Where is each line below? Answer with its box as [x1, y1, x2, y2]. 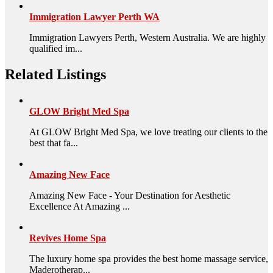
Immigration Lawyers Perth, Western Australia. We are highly [29, 32, 266, 43]
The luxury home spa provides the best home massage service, [29, 253, 268, 264]
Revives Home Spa [29, 232, 106, 243]
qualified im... [29, 43, 82, 54]
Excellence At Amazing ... [29, 200, 130, 211]
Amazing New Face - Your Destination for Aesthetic [29, 190, 230, 200]
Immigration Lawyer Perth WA [29, 11, 160, 22]
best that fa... [29, 137, 78, 148]
